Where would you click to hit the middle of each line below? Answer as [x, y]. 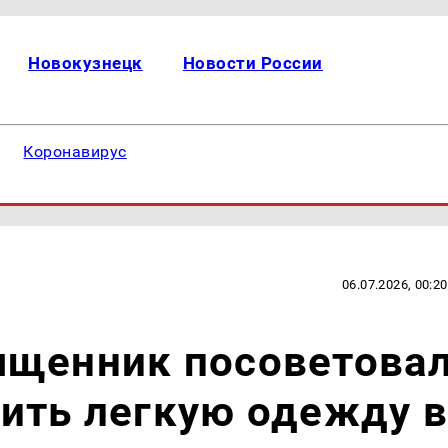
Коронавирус [75, 151]
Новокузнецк [85, 63]
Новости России [252, 63]
